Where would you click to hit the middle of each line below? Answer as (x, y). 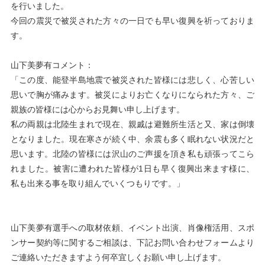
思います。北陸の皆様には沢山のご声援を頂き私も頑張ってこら (132, 154)
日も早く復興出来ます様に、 (199, 169)
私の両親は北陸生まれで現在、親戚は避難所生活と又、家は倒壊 (132, 124)
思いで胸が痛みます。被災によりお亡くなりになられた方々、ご (132, 95)
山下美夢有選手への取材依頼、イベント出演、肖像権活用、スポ (132, 228)
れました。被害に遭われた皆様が (75, 169)
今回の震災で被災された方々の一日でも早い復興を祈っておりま (132, 21)
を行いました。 (39, 6)
